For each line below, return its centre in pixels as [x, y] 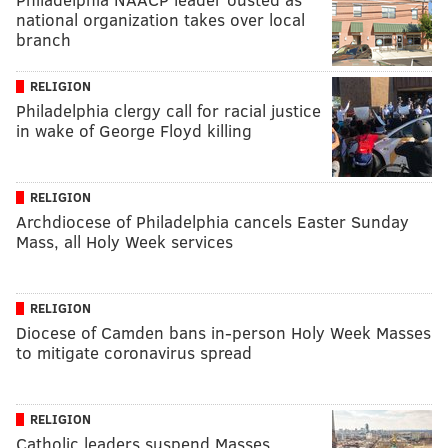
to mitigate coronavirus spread [134, 352]
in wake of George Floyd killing [134, 130]
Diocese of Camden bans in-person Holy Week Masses [223, 332]
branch [43, 39]
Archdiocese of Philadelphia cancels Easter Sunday [212, 221]
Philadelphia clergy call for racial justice [168, 110]
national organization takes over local [160, 19]
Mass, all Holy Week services [124, 241]
